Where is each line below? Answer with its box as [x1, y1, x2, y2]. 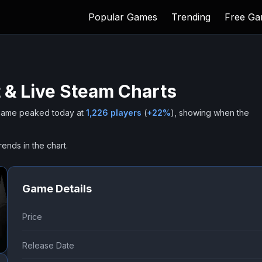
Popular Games [88, 11, 157, 23]
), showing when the [171, 108, 249, 118]
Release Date [22, 240, 74, 250]
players [108, 108, 142, 118]
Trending [171, 11, 211, 23]
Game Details [22, 182, 92, 195]
